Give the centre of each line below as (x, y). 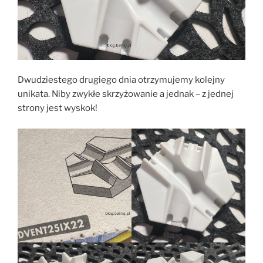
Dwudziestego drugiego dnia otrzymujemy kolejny (121, 80)
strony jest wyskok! (58, 108)
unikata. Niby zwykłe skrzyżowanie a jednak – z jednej (126, 94)
